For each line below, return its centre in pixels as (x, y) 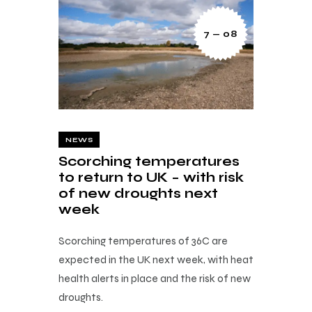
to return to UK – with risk (151, 177)
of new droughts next (138, 193)
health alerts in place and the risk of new (155, 278)
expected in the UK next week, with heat (156, 259)
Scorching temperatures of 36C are (143, 241)
